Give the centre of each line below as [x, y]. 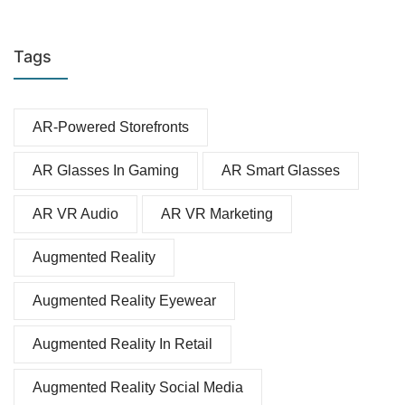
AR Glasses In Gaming [106, 171]
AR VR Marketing [217, 214]
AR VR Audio [75, 214]
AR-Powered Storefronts [111, 127]
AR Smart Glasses [281, 171]
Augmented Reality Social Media [138, 388]
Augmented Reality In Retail [122, 344]
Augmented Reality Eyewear [124, 301]
